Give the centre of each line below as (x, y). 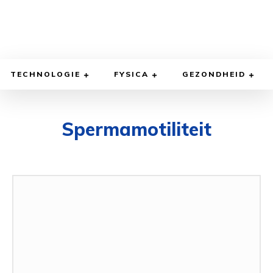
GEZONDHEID (214, 74)
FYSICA (131, 74)
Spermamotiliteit (136, 129)
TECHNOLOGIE (45, 74)
